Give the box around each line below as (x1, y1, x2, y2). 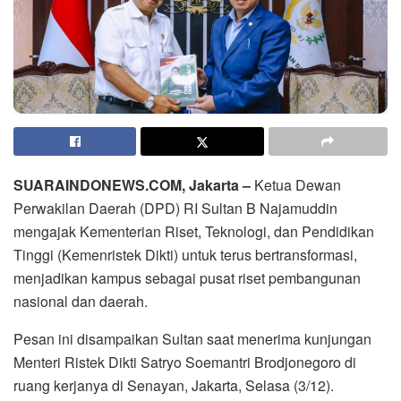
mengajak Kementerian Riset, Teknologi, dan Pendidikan (13, 220, 374, 242)
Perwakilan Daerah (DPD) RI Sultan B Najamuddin (13, 197, 337, 218)
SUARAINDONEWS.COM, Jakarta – (13, 174, 251, 195)
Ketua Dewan (251, 174, 341, 195)
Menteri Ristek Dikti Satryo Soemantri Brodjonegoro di (13, 351, 356, 372)
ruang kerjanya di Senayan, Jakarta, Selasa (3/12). (13, 374, 334, 396)
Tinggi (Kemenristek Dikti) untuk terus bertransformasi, (13, 243, 357, 265)
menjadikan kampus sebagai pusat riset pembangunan (13, 267, 361, 288)
